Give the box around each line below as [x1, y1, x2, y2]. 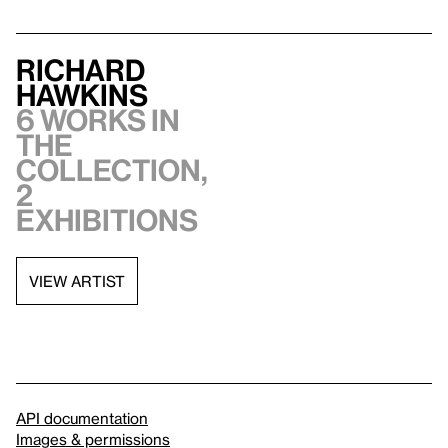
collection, [16, 153, 208, 187]
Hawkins [16, 78, 148, 112]
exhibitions [16, 203, 198, 237]
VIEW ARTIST [29, 271, 125, 290]
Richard [16, 53, 145, 87]
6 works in [16, 103, 180, 137]
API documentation [16, 409, 148, 427]
